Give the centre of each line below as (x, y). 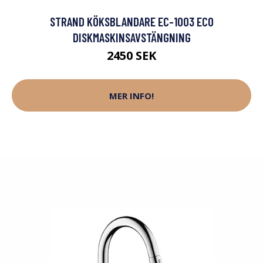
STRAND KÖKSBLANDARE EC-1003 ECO (131, 22)
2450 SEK (131, 56)
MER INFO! (131, 95)
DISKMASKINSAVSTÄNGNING (131, 38)
